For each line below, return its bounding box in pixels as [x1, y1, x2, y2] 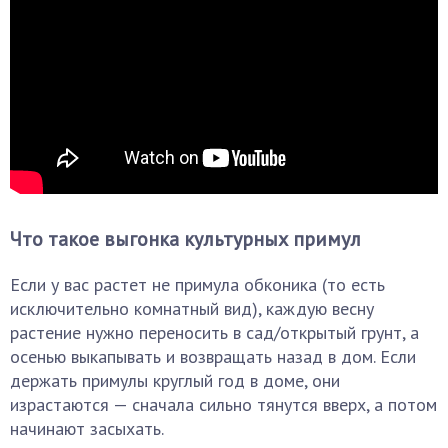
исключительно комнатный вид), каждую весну [10, 297, 374, 320]
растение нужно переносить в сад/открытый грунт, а [10, 321, 419, 344]
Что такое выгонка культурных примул [10, 226, 361, 252]
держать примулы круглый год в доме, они [10, 369, 340, 392]
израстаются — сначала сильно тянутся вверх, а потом [10, 393, 437, 416]
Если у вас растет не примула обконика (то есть [10, 273, 385, 296]
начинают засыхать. [10, 417, 164, 440]
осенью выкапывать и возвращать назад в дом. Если [10, 345, 416, 368]
